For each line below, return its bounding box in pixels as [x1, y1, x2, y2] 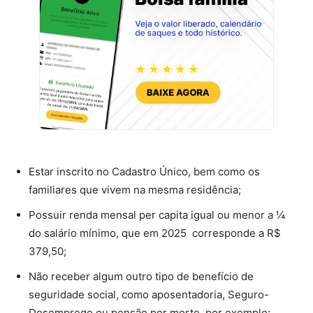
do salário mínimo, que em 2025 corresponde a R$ [29, 226, 281, 240]
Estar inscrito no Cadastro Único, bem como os [29, 165, 260, 179]
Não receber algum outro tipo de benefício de [29, 270, 254, 284]
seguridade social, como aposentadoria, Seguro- [29, 288, 269, 302]
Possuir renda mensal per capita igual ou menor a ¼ [29, 208, 285, 222]
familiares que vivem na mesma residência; [29, 183, 241, 197]
